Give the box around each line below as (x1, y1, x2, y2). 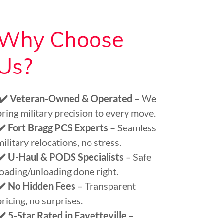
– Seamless (108, 122, 157, 133)
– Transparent (75, 180, 136, 192)
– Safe (124, 151, 152, 163)
